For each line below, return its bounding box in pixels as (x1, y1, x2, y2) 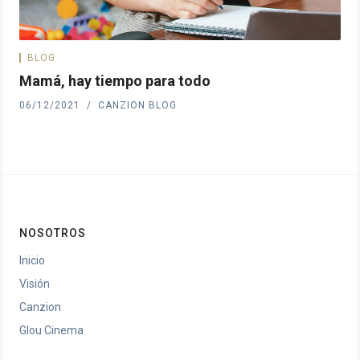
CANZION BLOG (98, 100, 177, 111)
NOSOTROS (19, 227, 86, 239)
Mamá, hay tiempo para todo (19, 72, 211, 89)
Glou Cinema (19, 324, 84, 337)
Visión (19, 277, 50, 290)
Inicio (19, 254, 45, 267)
